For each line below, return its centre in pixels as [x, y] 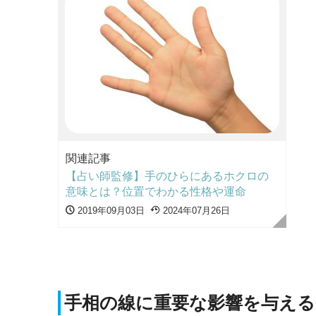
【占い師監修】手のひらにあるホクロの [167, 176]
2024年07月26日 [195, 210]
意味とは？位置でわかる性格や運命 [156, 191]
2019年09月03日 [110, 210]
